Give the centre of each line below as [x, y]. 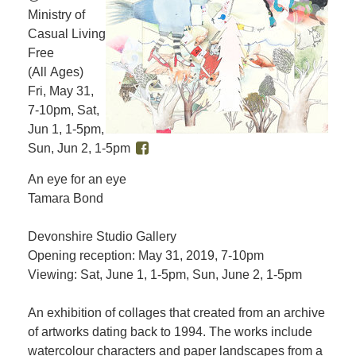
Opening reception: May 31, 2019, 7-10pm [146, 255]
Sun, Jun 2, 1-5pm [79, 148]
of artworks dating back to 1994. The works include [170, 332]
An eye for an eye [77, 179]
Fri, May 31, [61, 91]
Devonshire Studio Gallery [102, 236]
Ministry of [56, 15]
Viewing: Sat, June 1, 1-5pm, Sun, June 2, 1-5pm [165, 275]
